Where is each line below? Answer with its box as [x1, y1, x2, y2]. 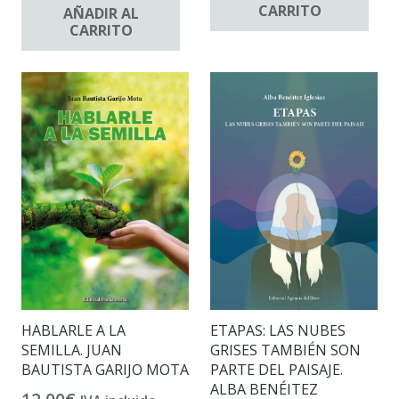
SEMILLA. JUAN [21, 340, 122, 361]
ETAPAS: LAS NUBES [210, 321, 346, 341]
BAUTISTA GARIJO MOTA [21, 360, 189, 380]
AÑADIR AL [62, 3, 139, 23]
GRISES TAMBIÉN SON [210, 340, 361, 361]
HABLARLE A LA [21, 321, 126, 341]
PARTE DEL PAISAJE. [210, 360, 343, 380]
